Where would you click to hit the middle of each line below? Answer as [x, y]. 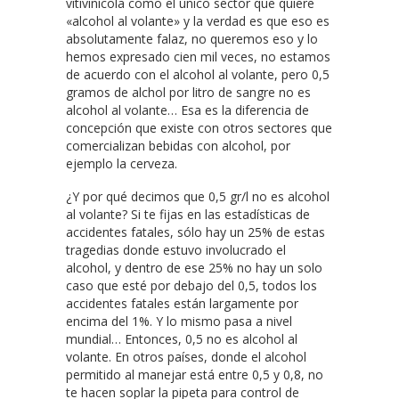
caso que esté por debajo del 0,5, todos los [191, 285]
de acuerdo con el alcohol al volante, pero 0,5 [198, 74]
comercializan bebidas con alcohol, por [178, 145]
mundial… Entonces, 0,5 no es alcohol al [182, 338]
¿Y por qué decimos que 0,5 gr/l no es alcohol [198, 196]
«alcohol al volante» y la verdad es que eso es [198, 20]
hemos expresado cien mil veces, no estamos [198, 56]
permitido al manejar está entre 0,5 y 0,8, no [195, 374]
